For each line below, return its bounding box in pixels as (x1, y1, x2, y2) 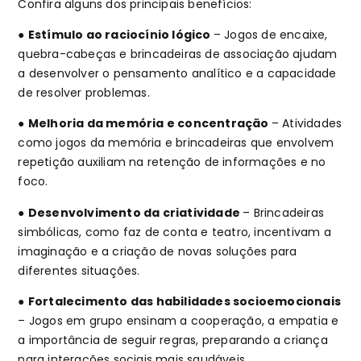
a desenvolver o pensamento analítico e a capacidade (18, 64, 337, 81)
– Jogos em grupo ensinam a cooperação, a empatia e (18, 313, 339, 330)
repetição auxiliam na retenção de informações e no (18, 154, 326, 171)
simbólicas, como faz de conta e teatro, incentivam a (18, 223, 331, 240)
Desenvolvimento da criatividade (27, 204, 243, 221)
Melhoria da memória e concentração (27, 115, 272, 132)
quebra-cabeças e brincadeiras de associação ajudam (18, 45, 338, 62)
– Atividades (271, 115, 342, 132)
